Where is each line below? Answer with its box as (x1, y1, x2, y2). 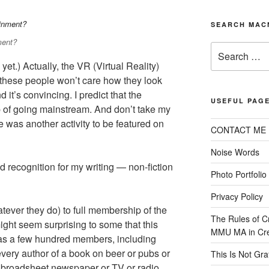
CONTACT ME (210, 124, 266, 136)
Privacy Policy (210, 190, 263, 203)
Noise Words (210, 146, 259, 159)
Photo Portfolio (210, 168, 267, 181)
